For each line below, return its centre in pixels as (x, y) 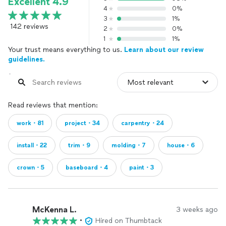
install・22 (32, 145)
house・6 (181, 145)
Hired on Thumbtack (129, 221)
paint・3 (142, 167)
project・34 (82, 123)
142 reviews (29, 26)
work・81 (30, 123)
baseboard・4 (87, 167)
